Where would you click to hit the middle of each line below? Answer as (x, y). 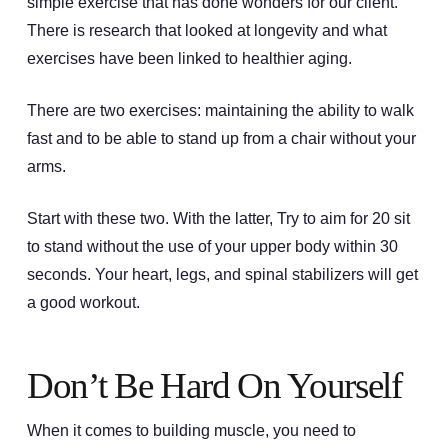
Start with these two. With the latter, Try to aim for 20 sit (218, 218)
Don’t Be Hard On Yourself (214, 386)
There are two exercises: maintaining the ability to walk (220, 110)
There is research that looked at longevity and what (206, 30)
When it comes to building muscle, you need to (191, 430)
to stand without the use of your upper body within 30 (212, 246)
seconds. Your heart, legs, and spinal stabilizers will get (222, 274)
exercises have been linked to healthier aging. (189, 58)
